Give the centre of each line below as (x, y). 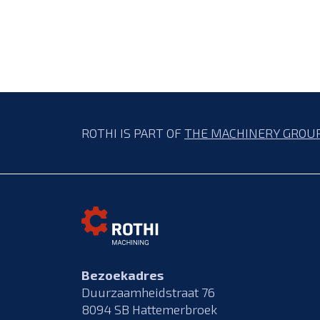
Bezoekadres (122, 275)
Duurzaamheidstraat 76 (148, 292)
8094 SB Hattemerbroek (149, 309)
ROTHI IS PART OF (133, 133)
